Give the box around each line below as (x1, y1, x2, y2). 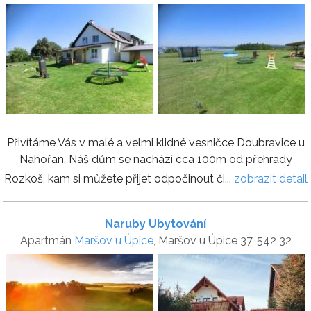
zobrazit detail (233, 171, 308, 185)
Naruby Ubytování (105, 217, 206, 230)
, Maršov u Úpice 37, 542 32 (153, 233, 292, 247)
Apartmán (19, 233, 74, 247)
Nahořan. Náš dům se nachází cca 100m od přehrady (19, 152, 292, 166)
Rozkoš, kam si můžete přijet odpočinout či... (3, 171, 234, 185)
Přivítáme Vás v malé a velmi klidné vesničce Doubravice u (6, 135, 305, 149)
